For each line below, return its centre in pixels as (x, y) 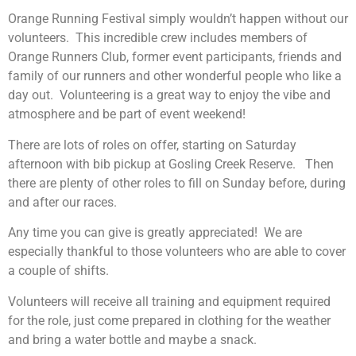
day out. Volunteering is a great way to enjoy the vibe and (169, 95)
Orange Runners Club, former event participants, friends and (175, 57)
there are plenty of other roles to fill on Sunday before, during (177, 183)
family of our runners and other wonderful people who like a (175, 76)
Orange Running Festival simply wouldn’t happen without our (178, 19)
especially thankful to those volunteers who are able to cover (177, 252)
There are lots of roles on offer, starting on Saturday (152, 145)
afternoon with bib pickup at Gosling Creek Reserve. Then (171, 164)
